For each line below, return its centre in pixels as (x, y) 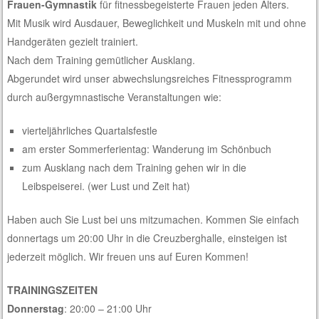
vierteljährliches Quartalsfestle (90, 130)
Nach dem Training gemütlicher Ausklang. (101, 59)
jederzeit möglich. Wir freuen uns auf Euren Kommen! (128, 256)
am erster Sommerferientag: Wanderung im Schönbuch (147, 148)
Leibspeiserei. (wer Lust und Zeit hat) (106, 185)
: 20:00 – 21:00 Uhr (110, 308)
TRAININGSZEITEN (53, 289)
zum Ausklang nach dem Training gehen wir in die (135, 167)
